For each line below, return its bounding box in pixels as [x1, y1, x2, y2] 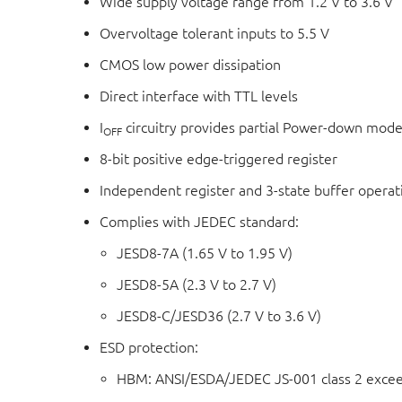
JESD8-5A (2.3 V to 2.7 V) [117, 276, 277, 293]
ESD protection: [100, 339, 199, 356]
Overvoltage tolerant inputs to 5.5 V [100, 25, 330, 42]
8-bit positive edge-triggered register [100, 151, 338, 168]
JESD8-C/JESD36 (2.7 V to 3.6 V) [117, 308, 322, 325]
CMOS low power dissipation [100, 57, 282, 74]
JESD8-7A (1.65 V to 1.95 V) [117, 245, 293, 262]
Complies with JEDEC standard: [100, 214, 300, 231]
